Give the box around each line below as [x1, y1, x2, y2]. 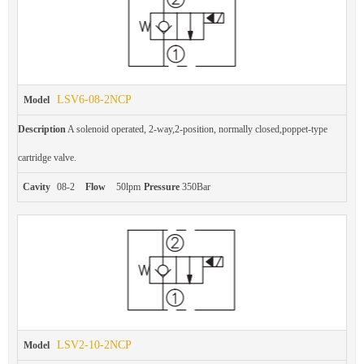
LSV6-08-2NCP [57, 93, 132, 106]
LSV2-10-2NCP [57, 339, 132, 352]
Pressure [143, 180, 180, 193]
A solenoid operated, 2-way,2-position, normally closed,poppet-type [66, 123, 327, 135]
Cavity [22, 180, 50, 193]
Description [18, 123, 66, 135]
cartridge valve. [18, 151, 76, 163]
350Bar [180, 180, 210, 193]
